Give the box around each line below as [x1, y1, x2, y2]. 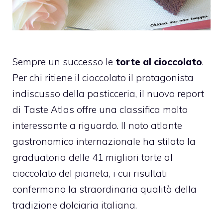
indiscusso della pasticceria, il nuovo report [12, 88, 204, 100]
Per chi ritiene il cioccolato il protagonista [12, 72, 194, 84]
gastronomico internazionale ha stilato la [12, 135, 196, 148]
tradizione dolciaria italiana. [12, 199, 137, 212]
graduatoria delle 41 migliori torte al [12, 151, 173, 164]
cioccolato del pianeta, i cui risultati [12, 167, 167, 180]
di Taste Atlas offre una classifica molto [12, 104, 188, 116]
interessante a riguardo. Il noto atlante [12, 119, 182, 132]
